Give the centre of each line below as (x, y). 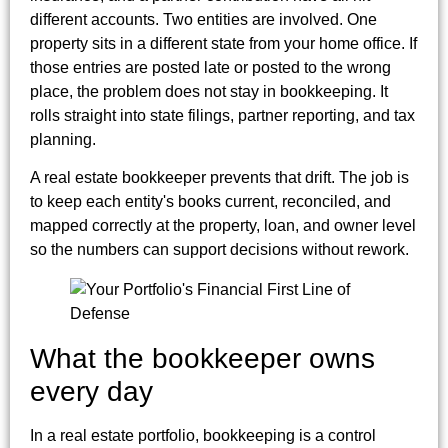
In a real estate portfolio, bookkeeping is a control (203, 436)
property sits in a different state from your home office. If (223, 43)
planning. (63, 139)
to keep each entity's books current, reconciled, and (210, 202)
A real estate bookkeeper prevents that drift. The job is (219, 178)
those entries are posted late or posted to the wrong (210, 67)
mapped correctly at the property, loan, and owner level (223, 226)
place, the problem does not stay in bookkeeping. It (209, 91)
